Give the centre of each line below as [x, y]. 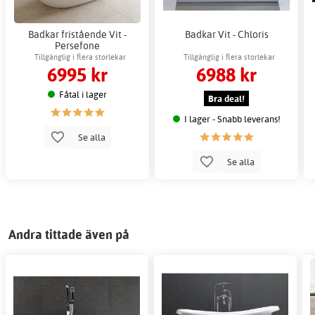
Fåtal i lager [83, 94]
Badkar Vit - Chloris [226, 34]
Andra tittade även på [69, 235]
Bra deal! [227, 98]
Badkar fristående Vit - [78, 34]
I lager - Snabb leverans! [232, 118]
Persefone [78, 45]
